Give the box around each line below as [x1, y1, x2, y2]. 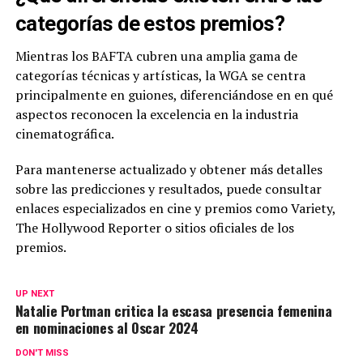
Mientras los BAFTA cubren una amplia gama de [15, 47, 297, 66]
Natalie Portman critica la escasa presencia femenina [15, 300, 332, 322]
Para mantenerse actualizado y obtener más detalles [15, 160, 322, 179]
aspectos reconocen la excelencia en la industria [15, 105, 298, 124]
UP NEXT [15, 288, 54, 300]
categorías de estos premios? [15, 11, 285, 36]
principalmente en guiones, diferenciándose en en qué [15, 86, 333, 105]
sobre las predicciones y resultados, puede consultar [15, 180, 322, 199]
